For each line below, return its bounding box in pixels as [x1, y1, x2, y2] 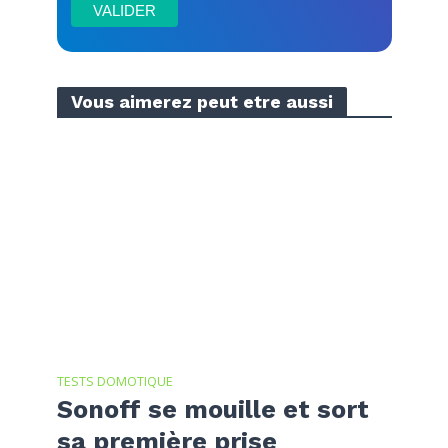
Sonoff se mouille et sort [56, 395, 369, 425]
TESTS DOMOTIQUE [56, 373, 173, 391]
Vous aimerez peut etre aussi [70, 90, 333, 112]
